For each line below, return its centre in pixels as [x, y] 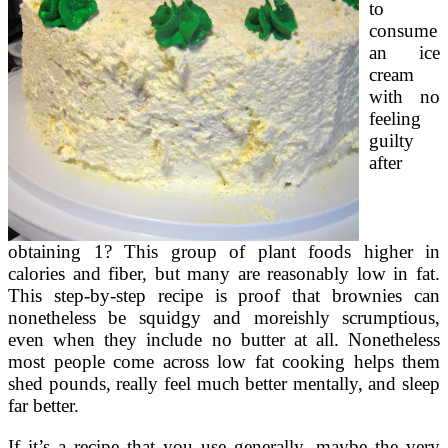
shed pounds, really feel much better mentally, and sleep [224, 384]
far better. [43, 406]
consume [403, 31]
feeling [395, 119]
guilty [391, 141]
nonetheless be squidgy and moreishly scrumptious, [224, 318]
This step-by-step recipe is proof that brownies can [224, 296]
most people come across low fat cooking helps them [224, 362]
